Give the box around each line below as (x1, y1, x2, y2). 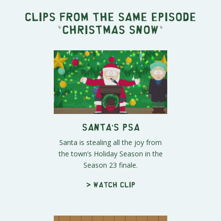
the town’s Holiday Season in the (58, 149, 163, 159)
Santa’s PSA (81, 124, 140, 129)
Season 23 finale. (83, 160, 138, 170)
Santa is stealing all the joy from (59, 138, 162, 147)
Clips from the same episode (25, 13, 196, 19)
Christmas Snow (62, 26, 159, 32)
